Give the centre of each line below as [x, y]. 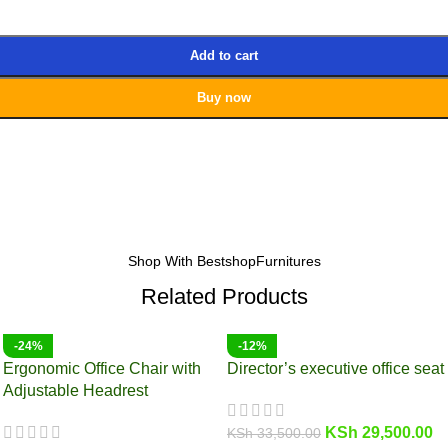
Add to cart [224, 55]
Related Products [224, 296]
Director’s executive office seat [335, 368]
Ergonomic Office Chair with [102, 368]
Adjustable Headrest [75, 390]
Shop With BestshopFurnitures [224, 260]
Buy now [224, 97]
